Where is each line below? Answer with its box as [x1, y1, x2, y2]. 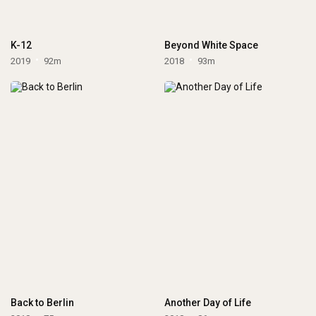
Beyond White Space [164, 39, 258, 51]
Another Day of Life [164, 297, 251, 309]
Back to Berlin [11, 297, 75, 309]
